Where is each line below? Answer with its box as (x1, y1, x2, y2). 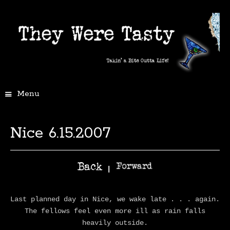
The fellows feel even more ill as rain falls (25, 206, 205, 215)
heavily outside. (82, 218, 148, 227)
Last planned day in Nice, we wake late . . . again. (10, 195, 220, 203)
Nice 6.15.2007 (10, 123, 110, 143)
